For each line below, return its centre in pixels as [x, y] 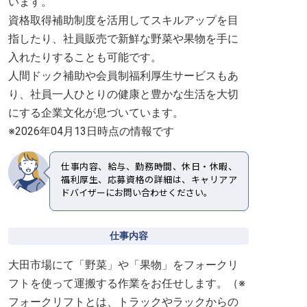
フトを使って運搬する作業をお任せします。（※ [127, 283]
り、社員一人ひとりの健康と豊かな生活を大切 [123, 94]
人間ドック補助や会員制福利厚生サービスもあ [123, 76]
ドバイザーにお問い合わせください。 [137, 193]
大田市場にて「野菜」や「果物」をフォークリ [123, 265]
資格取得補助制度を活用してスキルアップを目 [123, 20]
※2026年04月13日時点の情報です [91, 131]
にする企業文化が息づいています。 [96, 113]
